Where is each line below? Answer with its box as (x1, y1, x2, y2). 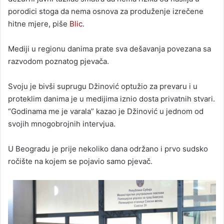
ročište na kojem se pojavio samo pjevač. (8, 156, 152, 166)
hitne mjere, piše (8, 18, 69, 28)
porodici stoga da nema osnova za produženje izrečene (8, 6, 203, 16)
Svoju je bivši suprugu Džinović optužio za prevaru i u (8, 81, 197, 91)
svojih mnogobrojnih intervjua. (8, 118, 115, 128)
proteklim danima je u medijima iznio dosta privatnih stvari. (8, 93, 215, 103)
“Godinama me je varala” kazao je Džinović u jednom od (8, 106, 203, 116)
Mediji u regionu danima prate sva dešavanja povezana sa (8, 43, 211, 53)
